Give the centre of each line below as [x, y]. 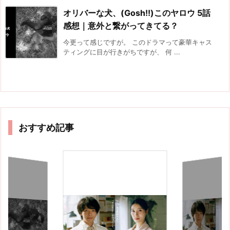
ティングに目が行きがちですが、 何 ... [122, 52]
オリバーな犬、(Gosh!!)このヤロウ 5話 [137, 13]
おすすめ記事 [46, 128]
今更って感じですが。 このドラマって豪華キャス [138, 42]
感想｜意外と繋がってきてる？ [121, 26]
